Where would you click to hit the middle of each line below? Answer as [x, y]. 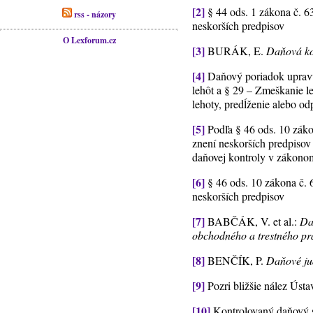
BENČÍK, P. [236, 260]
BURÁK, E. [236, 51]
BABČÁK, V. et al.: [253, 221]
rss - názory [94, 14]
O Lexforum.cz [89, 40]
